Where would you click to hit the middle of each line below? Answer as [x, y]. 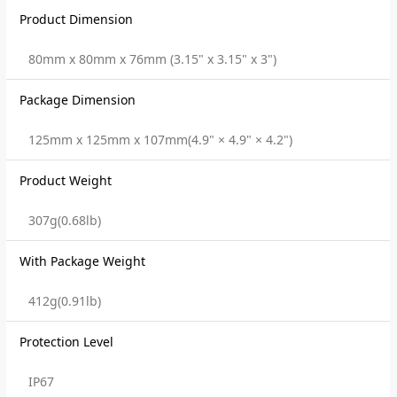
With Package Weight [83, 261]
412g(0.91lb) [65, 301]
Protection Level [67, 342]
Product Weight [66, 180]
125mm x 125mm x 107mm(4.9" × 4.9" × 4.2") [161, 140]
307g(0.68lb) [65, 220]
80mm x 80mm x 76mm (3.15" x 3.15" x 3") [153, 59]
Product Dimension [77, 19]
